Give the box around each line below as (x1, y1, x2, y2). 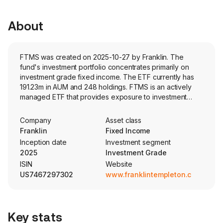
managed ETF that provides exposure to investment (20, 93, 187, 101)
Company (20, 116, 51, 124)
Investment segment (106, 138, 171, 146)
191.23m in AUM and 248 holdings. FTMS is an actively (20, 83, 192, 91)
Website (106, 160, 132, 168)
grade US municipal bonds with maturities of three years (20, 103, 199, 111)
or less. (20, 112, 43, 121)
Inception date (20, 138, 67, 146)
